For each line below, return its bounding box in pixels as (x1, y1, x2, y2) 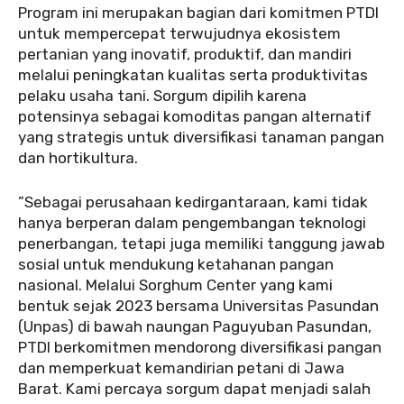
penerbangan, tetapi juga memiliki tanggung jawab (18, 234, 385, 252)
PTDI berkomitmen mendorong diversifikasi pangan (18, 337, 381, 356)
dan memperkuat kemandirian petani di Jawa (18, 358, 344, 377)
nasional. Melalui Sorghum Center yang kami (18, 275, 333, 294)
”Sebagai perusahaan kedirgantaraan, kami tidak (18, 192, 368, 211)
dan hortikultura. (18, 148, 138, 167)
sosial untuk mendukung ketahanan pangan (18, 254, 334, 273)
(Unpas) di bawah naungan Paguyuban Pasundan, (18, 317, 372, 335)
